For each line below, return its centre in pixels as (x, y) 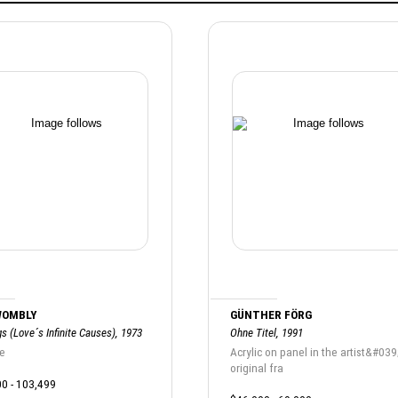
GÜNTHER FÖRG (271, 314)
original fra (257, 368)
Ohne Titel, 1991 (267, 332)
